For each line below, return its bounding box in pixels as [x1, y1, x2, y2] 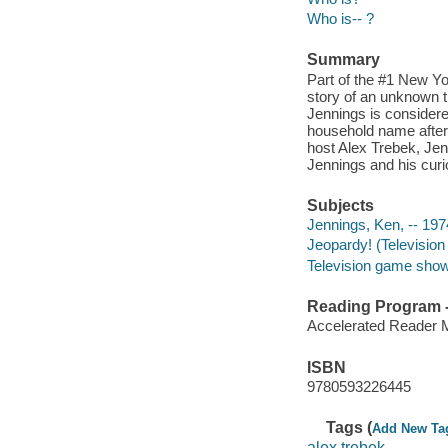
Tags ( [326, 419, 373, 437]
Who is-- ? [306, 9, 374, 27]
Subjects [306, 196, 374, 214]
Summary [306, 51, 380, 69]
